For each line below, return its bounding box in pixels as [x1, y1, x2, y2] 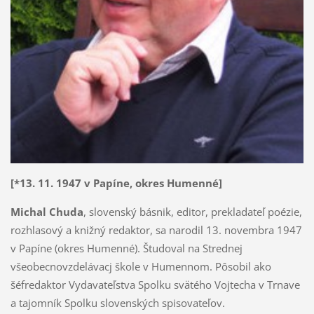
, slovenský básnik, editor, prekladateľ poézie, [83, 205, 302, 219]
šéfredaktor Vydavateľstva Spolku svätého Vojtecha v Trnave [10, 278, 300, 292]
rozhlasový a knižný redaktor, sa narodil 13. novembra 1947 [10, 223, 302, 238]
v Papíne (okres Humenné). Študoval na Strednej [10, 241, 243, 256]
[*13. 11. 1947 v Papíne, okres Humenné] [10, 176, 222, 191]
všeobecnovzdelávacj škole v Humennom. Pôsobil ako [10, 259, 271, 274]
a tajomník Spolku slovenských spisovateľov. [10, 296, 225, 310]
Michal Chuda [10, 205, 83, 219]
